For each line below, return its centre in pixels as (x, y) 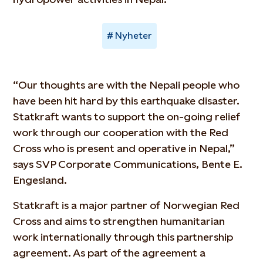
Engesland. (40, 180)
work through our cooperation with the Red (121, 132)
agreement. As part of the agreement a (109, 253)
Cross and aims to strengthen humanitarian (119, 221)
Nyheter (133, 36)
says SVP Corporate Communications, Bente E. (128, 164)
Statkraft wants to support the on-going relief (127, 117)
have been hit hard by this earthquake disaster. (127, 101)
